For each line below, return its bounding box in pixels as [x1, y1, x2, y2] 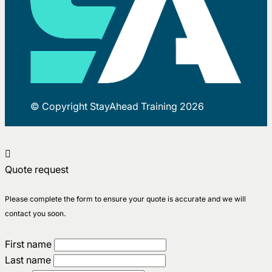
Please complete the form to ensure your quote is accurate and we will [5, 194, 246, 204]
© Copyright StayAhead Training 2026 [30, 100, 204, 113]
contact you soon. [5, 209, 66, 219]
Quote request [5, 163, 69, 176]
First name [5, 238, 52, 251]
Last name [5, 254, 51, 267]
